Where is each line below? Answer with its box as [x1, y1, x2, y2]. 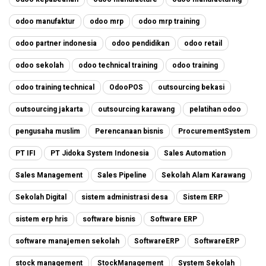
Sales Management [15, 169, 83, 180]
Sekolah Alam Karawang [161, 169, 245, 180]
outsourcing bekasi [158, 81, 224, 93]
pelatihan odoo [189, 103, 241, 115]
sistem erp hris [15, 213, 68, 224]
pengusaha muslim [15, 125, 80, 137]
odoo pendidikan [112, 37, 169, 49]
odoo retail [184, 37, 222, 49]
